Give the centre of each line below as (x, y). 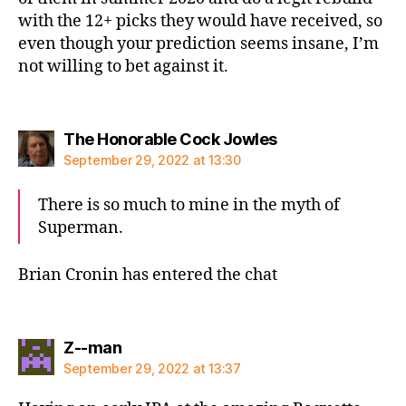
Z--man (92, 347)
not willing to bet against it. (123, 67)
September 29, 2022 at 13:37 (152, 368)
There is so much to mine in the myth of (189, 205)
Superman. (81, 227)
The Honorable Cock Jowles (170, 139)
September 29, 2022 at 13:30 (152, 159)
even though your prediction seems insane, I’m (198, 44)
